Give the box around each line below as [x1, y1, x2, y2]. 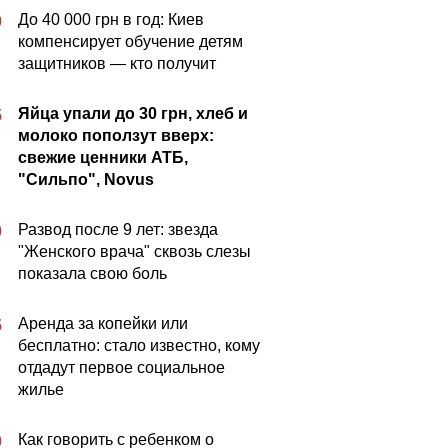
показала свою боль [18, 265, 167, 282]
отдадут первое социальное [18, 359, 225, 376]
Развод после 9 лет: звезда [18, 221, 218, 238]
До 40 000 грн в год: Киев [18, 11, 204, 28]
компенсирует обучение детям [18, 33, 243, 50]
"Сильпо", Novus [18, 171, 154, 188]
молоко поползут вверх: [18, 127, 214, 144]
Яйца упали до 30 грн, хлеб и [18, 105, 248, 122]
